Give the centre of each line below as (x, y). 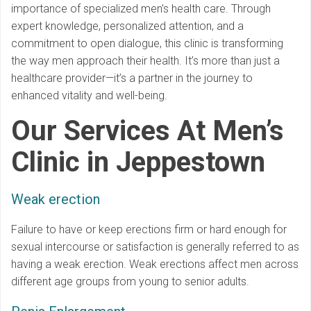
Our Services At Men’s (148, 131)
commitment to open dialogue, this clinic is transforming (147, 44)
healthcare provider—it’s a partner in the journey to (132, 78)
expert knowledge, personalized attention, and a (127, 26)
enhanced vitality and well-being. (89, 96)
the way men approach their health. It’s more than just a (145, 61)
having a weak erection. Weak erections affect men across (155, 264)
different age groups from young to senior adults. (130, 282)
